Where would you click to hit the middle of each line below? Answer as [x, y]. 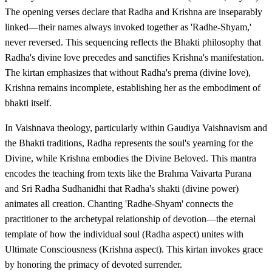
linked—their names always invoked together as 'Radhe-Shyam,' [128, 27]
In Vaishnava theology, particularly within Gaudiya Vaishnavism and [136, 128]
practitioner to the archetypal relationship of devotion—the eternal [130, 219]
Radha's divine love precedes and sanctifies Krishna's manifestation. [134, 58]
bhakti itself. [28, 103]
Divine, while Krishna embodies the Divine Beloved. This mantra [131, 158]
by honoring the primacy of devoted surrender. [93, 265]
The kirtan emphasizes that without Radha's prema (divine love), [128, 73]
